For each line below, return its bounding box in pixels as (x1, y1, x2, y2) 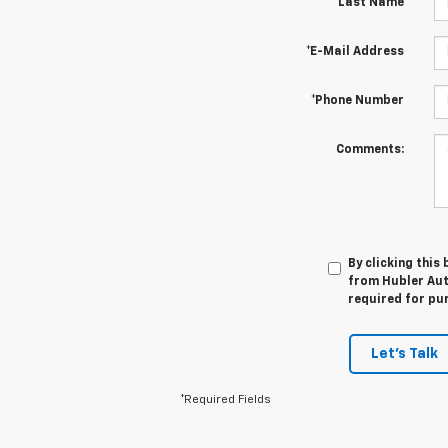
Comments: (335, 143, 404, 156)
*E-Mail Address (305, 45, 404, 58)
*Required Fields (180, 393, 271, 406)
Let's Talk (371, 346, 438, 361)
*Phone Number (310, 94, 404, 107)
